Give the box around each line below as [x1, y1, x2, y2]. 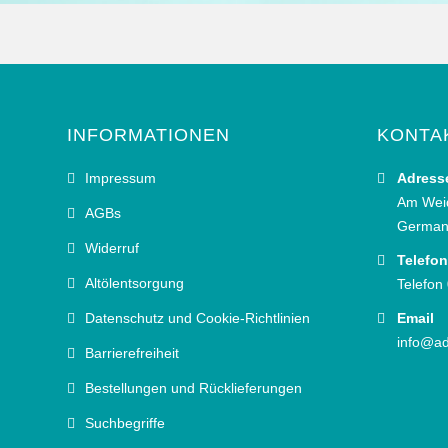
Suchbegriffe [85, 415, 165, 431]
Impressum [85, 170, 156, 186]
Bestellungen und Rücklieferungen [85, 380, 302, 396]
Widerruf [85, 240, 139, 256]
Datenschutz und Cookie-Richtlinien [85, 310, 310, 326]
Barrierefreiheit [85, 345, 179, 361]
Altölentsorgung [85, 275, 184, 291]
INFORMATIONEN [67, 125, 230, 145]
